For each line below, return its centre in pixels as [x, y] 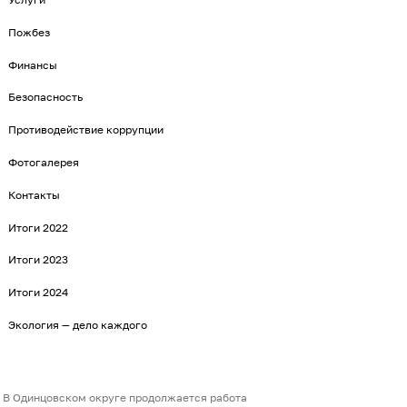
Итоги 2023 [38, 260]
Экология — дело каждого [78, 324]
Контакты [34, 194]
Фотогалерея [44, 163]
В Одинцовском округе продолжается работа [125, 398]
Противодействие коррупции [86, 130]
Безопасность [45, 97]
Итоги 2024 [38, 293]
